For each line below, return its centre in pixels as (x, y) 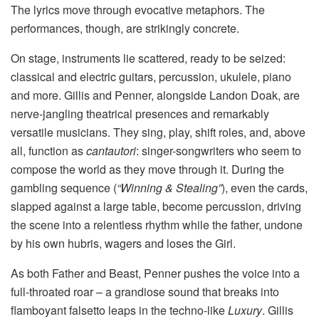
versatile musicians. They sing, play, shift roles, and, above (158, 132)
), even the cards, (265, 188)
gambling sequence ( (64, 188)
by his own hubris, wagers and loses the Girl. (123, 244)
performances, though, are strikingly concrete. (125, 28)
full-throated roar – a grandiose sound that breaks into (145, 292)
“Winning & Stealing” (169, 188)
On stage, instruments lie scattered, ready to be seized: (148, 58)
